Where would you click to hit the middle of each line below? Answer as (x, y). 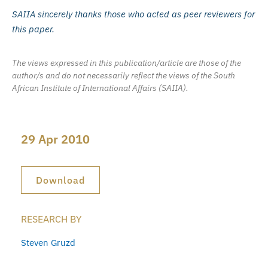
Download (60, 180)
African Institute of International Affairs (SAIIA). (100, 88)
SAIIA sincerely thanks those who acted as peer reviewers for (133, 14)
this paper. (33, 29)
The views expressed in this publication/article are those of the (127, 63)
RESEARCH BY (51, 219)
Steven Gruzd (48, 242)
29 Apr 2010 (55, 139)
